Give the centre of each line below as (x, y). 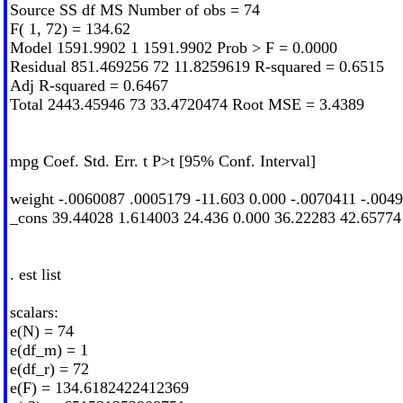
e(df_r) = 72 (49, 368)
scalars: (34, 312)
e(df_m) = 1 (49, 349)
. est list (35, 274)
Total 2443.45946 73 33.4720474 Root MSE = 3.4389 (187, 104)
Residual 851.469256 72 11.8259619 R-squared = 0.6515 (197, 66)
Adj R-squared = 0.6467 (89, 85)
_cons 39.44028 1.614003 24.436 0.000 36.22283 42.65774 (205, 217)
